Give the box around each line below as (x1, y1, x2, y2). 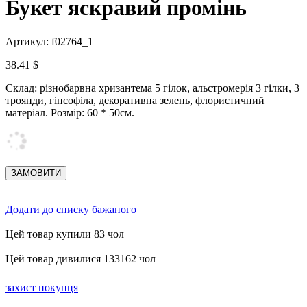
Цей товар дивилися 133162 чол (5, 252, 156, 265)
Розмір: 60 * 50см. (51, 106, 134, 119)
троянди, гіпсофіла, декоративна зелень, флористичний (5, 94, 265, 106)
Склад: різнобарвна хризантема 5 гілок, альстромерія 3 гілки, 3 (5, 82, 299, 94)
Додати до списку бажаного (5, 203, 136, 215)
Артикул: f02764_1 (5, 35, 93, 47)
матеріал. (5, 106, 48, 119)
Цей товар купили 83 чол (5, 228, 124, 240)
